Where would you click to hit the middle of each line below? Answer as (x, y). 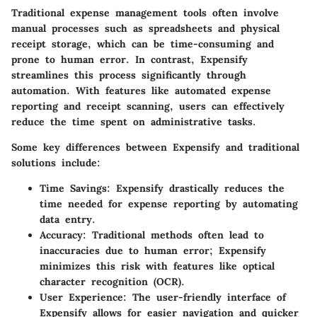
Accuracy (61, 235)
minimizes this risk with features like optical (157, 266)
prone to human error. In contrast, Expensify (129, 60)
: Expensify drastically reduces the (196, 189)
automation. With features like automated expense (141, 91)
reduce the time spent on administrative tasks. (134, 122)
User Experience (81, 298)
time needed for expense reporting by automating (169, 204)
